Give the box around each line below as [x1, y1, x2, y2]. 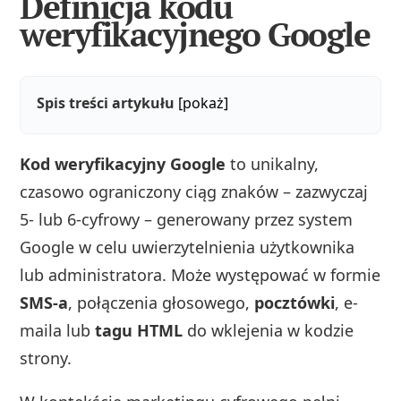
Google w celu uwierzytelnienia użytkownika [20, 235, 355, 258]
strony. [20, 346, 73, 369]
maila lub [20, 319, 96, 341]
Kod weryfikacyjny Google [20, 152, 226, 175]
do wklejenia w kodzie [183, 319, 354, 341]
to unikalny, [226, 152, 320, 175]
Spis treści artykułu [37, 92, 175, 113]
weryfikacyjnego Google [20, 12, 371, 56]
